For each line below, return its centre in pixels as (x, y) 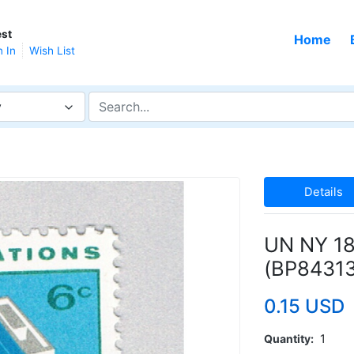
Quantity (287, 338)
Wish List (52, 50)
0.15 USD (304, 306)
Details (323, 192)
